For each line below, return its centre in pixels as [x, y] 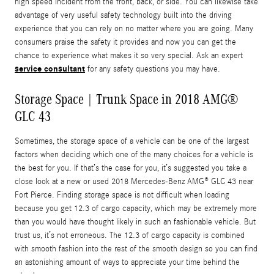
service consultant [50, 69]
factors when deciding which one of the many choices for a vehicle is [134, 155]
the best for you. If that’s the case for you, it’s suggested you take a [131, 168]
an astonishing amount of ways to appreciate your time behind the [127, 263]
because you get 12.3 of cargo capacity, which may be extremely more [136, 209]
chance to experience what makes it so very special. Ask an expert [129, 56]
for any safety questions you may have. [153, 69]
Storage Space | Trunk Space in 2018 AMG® [126, 99]
